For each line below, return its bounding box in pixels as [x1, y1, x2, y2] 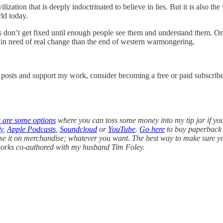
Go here [139, 124, 165, 133]
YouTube [108, 124, 135, 133]
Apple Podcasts [7, 124, 56, 133]
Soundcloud [60, 124, 97, 133]
